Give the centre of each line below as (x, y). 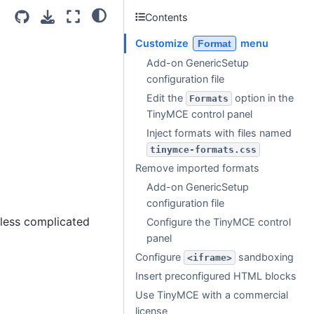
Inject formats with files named (219, 133)
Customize (163, 43)
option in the (263, 98)
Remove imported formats (197, 168)
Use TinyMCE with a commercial (212, 295)
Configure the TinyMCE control (219, 222)
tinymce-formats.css (203, 150)
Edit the (166, 98)
